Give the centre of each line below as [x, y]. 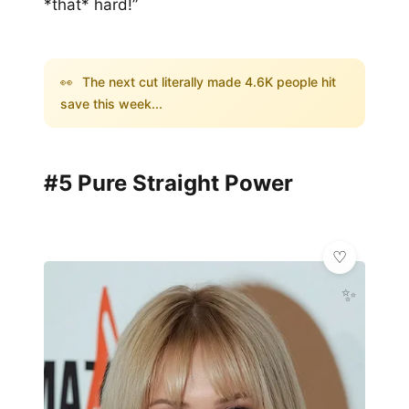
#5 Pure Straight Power [168, 183]
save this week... [111, 103]
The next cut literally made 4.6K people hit [207, 81]
